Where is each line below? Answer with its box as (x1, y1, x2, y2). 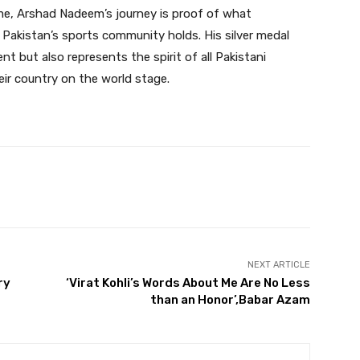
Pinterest (92, 181, 136, 194)
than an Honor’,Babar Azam (149, 292, 310, 308)
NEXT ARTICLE (247, 260, 310, 271)
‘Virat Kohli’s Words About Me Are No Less (65, 276, 310, 291)
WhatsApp (200, 181, 248, 194)
